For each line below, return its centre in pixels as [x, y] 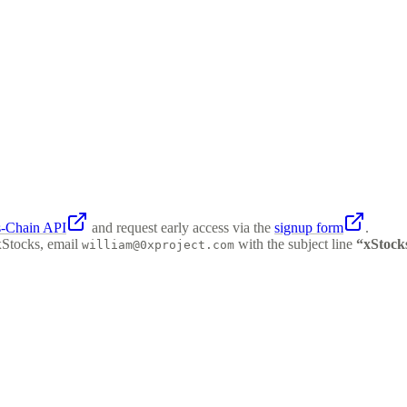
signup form [309, 227]
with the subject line [295, 243]
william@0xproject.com [158, 244]
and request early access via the [181, 227]
